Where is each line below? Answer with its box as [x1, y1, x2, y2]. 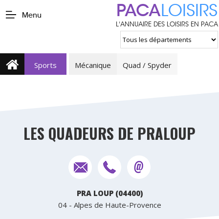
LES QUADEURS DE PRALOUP [23, 122, 196, 144]
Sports [34, 60, 57, 70]
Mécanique [75, 60, 111, 70]
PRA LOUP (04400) [76, 188, 143, 198]
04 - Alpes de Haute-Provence [58, 200, 161, 210]
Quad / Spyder [123, 60, 172, 70]
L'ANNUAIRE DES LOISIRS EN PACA [116, 20, 218, 28]
